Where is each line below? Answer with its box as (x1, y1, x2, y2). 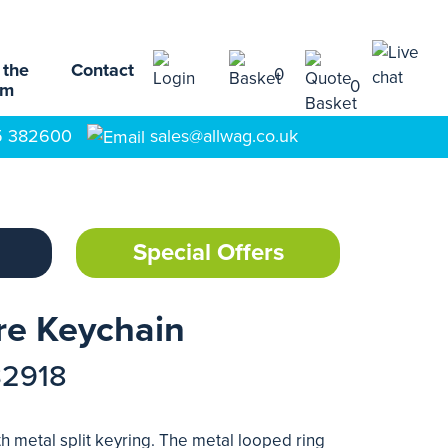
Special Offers (132, 238, 284, 267)
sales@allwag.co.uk (150, 125, 298, 147)
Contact (71, 59, 134, 81)
